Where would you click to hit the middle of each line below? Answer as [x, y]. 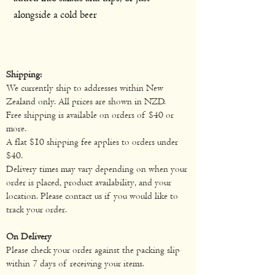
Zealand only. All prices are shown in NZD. [86, 102]
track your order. [37, 210]
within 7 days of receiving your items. [75, 264]
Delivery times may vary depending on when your [97, 169]
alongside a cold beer [55, 15]
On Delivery [29, 237]
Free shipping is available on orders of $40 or [90, 115]
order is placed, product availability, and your [89, 183]
